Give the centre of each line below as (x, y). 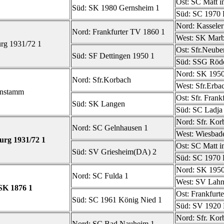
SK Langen (107, 104)
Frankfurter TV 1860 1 (129, 32)
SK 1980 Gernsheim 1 (124, 8)
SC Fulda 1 (110, 176)
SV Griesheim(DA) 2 (122, 152)
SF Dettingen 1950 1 (121, 56)
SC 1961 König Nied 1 (125, 200)
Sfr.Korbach (112, 80)
